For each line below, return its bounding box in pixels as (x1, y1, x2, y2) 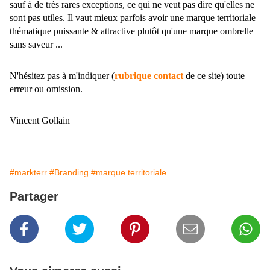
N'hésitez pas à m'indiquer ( (10, 71, 115, 81)
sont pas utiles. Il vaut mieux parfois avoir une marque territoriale (10, 13, 256, 24)
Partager (10, 190, 58, 204)
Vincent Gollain (10, 115, 70, 126)
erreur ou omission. (10, 84, 85, 95)
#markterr (10, 168, 47, 178)
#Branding (49, 168, 89, 178)
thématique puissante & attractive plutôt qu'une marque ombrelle (10, 26, 253, 37)
